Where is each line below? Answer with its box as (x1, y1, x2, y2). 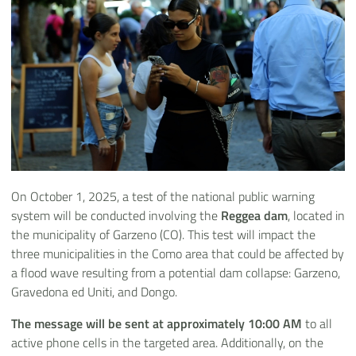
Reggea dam (221, 206, 288, 225)
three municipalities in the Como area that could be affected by (11, 244, 344, 263)
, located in (288, 206, 345, 225)
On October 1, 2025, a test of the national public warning (11, 187, 315, 206)
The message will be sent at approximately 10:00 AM (11, 314, 305, 333)
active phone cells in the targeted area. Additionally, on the (11, 333, 323, 352)
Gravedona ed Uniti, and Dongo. (11, 282, 177, 301)
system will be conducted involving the (11, 206, 221, 225)
